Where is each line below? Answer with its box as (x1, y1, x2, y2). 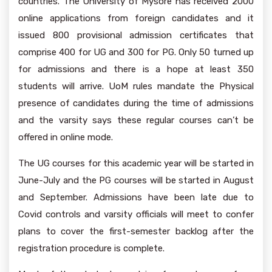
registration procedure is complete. (18, 243, 165, 254)
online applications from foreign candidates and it (18, 13, 254, 24)
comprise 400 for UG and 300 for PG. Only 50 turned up (18, 47, 254, 58)
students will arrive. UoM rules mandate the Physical (18, 81, 254, 92)
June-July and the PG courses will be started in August (18, 175, 254, 186)
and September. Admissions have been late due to (18, 192, 254, 203)
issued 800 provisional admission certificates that (18, 30, 254, 41)
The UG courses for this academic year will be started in (18, 158, 254, 169)
